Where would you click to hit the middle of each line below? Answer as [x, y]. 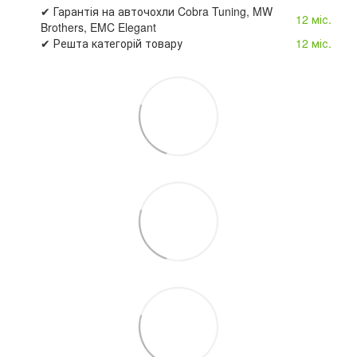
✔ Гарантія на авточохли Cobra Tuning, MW [157, 11]
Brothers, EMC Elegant [98, 27]
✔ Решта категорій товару [112, 43]
